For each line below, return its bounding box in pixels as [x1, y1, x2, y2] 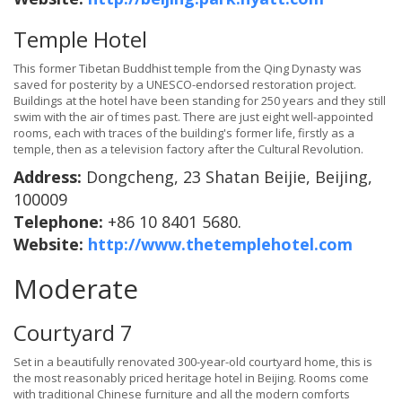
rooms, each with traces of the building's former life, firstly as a [13, 125, 354, 142]
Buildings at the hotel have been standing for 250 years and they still [13, 92, 386, 109]
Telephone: [13, 211, 108, 233]
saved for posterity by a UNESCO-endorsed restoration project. [13, 76, 356, 93]
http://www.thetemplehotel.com [88, 233, 353, 256]
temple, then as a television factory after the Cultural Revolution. [13, 141, 363, 158]
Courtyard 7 [13, 318, 133, 348]
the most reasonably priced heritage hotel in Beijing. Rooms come [13, 370, 369, 387]
